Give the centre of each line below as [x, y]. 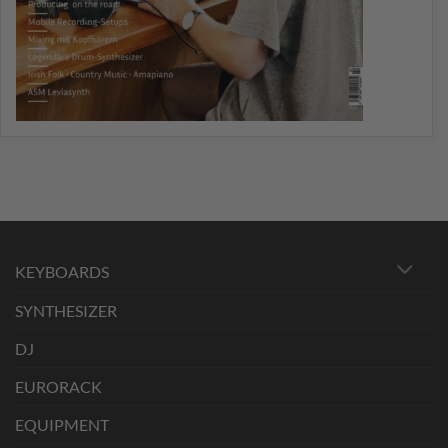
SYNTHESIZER [66, 310]
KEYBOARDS [62, 271]
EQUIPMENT [62, 424]
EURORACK [58, 386]
